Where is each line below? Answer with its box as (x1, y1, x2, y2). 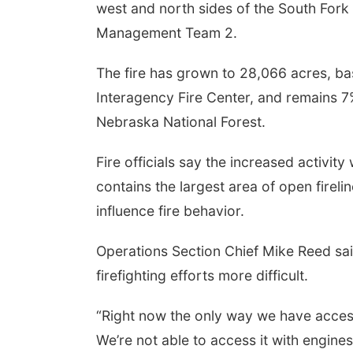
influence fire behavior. (96, 203, 244, 219)
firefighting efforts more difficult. (96, 267, 308, 284)
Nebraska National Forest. (96, 113, 266, 130)
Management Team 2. (96, 24, 237, 41)
